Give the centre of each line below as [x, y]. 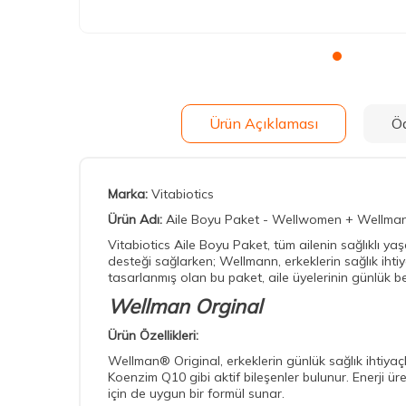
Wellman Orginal [185, 307]
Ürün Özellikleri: [153, 336]
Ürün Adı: [137, 220]
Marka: [130, 194]
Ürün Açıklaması [263, 123]
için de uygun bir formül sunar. [196, 394]
